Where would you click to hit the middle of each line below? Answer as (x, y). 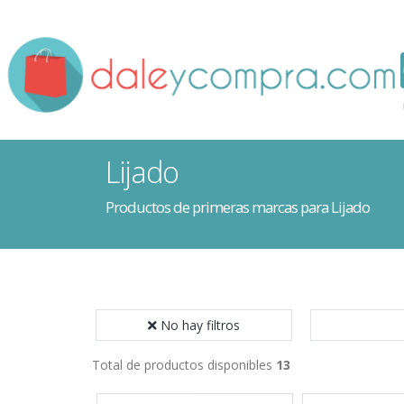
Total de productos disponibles (184, 365)
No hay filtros (200, 325)
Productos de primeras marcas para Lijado (238, 207)
